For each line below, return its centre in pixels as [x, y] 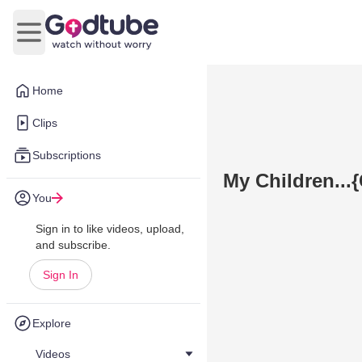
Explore [52, 323]
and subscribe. [73, 245]
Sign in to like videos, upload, [110, 229]
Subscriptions [67, 155]
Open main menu [77, 40]
